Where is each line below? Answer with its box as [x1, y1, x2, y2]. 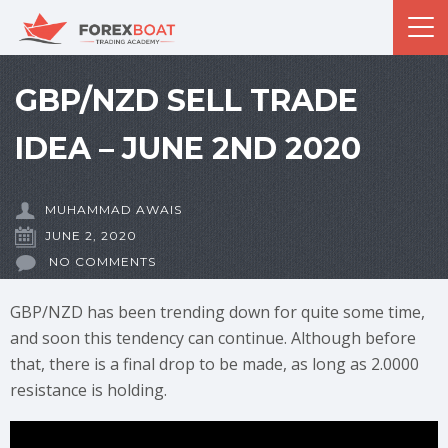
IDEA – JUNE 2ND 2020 [15, 130, 361, 167]
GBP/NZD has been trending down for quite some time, [10, 301, 425, 323]
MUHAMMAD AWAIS [45, 201, 182, 217]
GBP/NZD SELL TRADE [15, 82, 358, 119]
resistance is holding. [10, 379, 167, 401]
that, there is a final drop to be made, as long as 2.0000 [10, 353, 419, 375]
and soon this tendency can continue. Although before [10, 327, 416, 349]
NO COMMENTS [45, 253, 156, 269]
